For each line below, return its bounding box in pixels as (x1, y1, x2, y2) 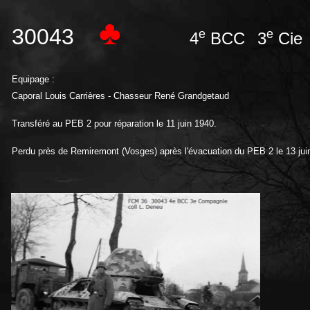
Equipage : (12, 74, 55, 85)
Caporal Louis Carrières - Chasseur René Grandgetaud (12, 91, 229, 102)
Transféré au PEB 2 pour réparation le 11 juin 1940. (12, 118, 217, 129)
